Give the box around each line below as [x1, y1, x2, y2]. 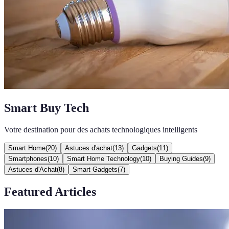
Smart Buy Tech [4, 101, 89, 114]
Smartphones [8, 154, 48, 163]
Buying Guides [159, 154, 203, 163]
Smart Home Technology [67, 154, 140, 163]
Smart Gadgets [73, 165, 118, 173]
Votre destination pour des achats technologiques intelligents [4, 125, 197, 134]
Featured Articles [4, 185, 96, 198]
